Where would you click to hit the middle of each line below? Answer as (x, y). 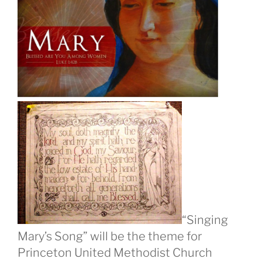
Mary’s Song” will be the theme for (110, 237)
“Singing (205, 220)
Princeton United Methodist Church (115, 253)
